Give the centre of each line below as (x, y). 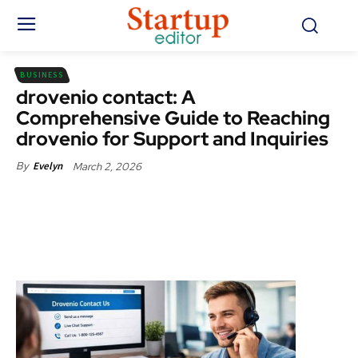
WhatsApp (307, 241)
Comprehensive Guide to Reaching (173, 118)
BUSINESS (42, 75)
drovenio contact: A (106, 97)
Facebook (144, 203)
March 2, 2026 (107, 166)
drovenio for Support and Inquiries (172, 139)
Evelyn (48, 166)
